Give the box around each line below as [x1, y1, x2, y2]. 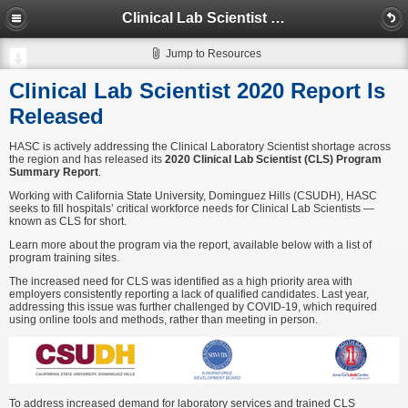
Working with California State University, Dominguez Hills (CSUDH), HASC [9, 189, 377, 202]
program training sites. [9, 251, 122, 264]
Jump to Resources [166, 47, 261, 60]
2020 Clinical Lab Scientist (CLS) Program [165, 153, 382, 166]
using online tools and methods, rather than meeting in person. [9, 313, 321, 326]
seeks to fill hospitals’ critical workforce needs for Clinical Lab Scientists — [9, 202, 374, 215]
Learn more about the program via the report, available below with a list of [9, 239, 372, 251]
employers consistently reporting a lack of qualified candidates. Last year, [9, 288, 369, 301]
